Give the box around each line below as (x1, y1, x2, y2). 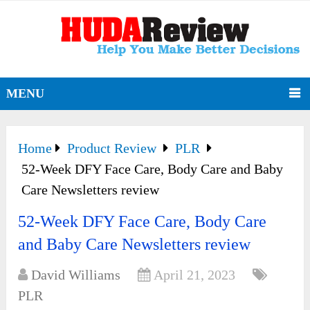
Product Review (67, 140, 157, 156)
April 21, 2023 (154, 267, 236, 283)
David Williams (31, 267, 121, 283)
